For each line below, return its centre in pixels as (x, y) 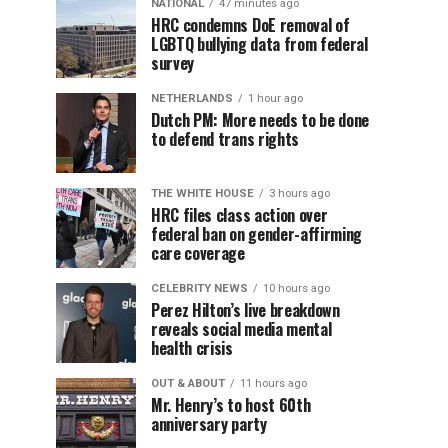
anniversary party (209, 424)
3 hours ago (299, 193)
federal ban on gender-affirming (257, 234)
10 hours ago (296, 288)
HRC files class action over (239, 215)
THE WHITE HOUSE (202, 193)
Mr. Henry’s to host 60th (231, 405)
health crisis (192, 348)
